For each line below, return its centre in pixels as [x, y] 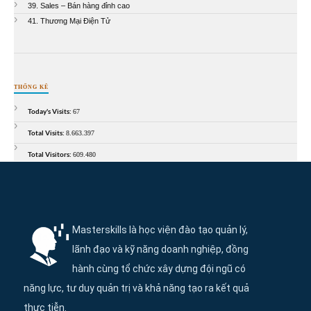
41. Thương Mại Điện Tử [69, 20]
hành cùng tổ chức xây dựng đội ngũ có [159, 269]
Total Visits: [47, 132]
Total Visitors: [50, 154]
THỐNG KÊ [31, 87]
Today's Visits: [50, 111]
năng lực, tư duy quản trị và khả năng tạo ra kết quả [136, 288]
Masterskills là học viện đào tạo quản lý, [160, 230]
